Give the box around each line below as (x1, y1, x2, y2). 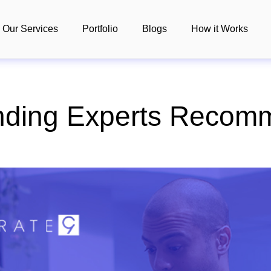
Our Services (2, 24, 59, 34)
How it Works (191, 24, 249, 34)
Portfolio (82, 24, 119, 34)
